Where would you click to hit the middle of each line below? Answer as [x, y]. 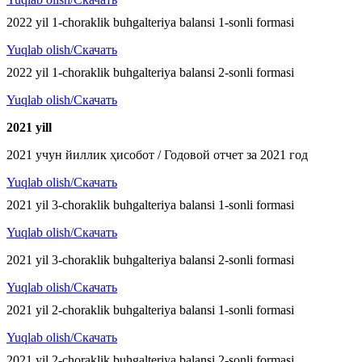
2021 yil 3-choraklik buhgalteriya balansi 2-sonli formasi [150, 260]
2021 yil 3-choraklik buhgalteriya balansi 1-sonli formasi [150, 205]
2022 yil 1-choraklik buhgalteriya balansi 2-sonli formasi [150, 73]
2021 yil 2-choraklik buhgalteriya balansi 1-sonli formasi [150, 310]
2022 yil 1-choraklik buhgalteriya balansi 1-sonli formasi [150, 23]
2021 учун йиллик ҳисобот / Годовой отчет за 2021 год [157, 155]
